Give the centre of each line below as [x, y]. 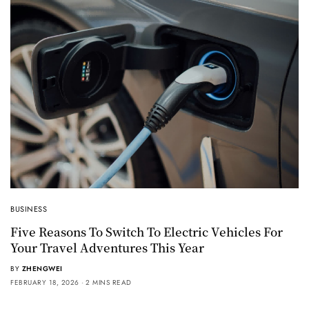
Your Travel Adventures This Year [107, 248]
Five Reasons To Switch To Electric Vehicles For [147, 232]
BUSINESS [29, 209]
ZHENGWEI [42, 269]
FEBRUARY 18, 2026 [45, 283]
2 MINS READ [109, 283]
